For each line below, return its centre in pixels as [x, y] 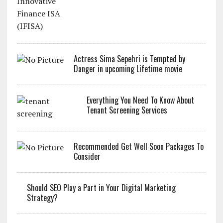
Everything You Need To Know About [140, 100]
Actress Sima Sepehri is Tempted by [129, 58]
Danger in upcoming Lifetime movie [128, 68]
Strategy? [42, 197]
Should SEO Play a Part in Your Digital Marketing [101, 187]
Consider [87, 156]
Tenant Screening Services [127, 110]
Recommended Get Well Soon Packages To [138, 146]
